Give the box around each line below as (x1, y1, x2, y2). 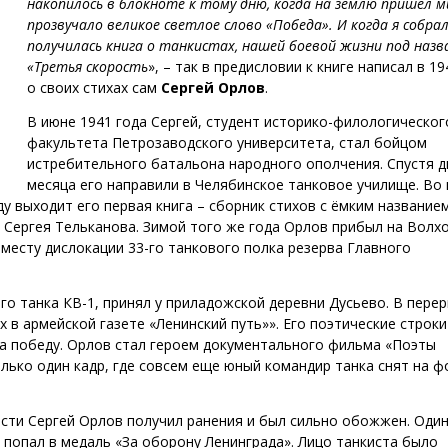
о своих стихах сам (26, 78, 161, 97)
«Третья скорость (26, 57, 148, 76)
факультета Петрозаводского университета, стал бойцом (26, 133, 427, 152)
